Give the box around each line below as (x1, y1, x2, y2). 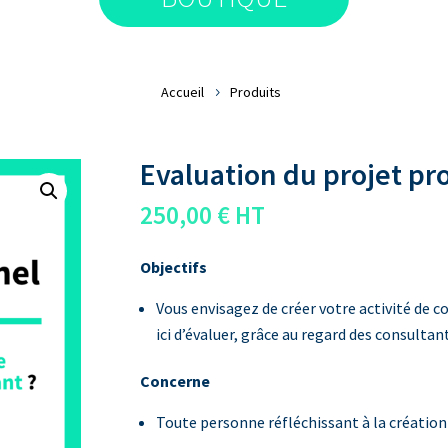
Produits (230, 82, 281, 101)
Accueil (161, 82, 204, 101)
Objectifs (140, 257, 208, 278)
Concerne (140, 371, 211, 392)
